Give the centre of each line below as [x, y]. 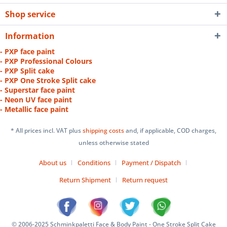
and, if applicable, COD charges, [171, 131]
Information [30, 36]
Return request [145, 180]
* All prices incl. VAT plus [47, 131]
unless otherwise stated [113, 143]
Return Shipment [85, 180]
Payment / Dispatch [151, 163]
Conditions [94, 163]
